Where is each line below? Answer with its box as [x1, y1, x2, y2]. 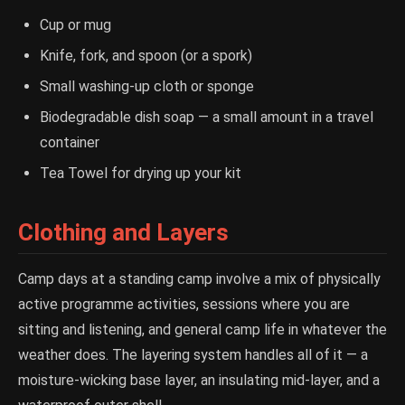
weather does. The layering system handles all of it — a [18, 346, 368, 364]
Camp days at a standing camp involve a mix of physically [18, 270, 381, 288]
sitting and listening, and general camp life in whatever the [18, 321, 387, 339]
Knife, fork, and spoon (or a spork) [40, 47, 252, 65]
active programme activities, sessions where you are [18, 296, 350, 314]
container [40, 134, 99, 152]
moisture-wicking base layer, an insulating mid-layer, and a [18, 372, 380, 390]
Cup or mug [40, 16, 111, 34]
